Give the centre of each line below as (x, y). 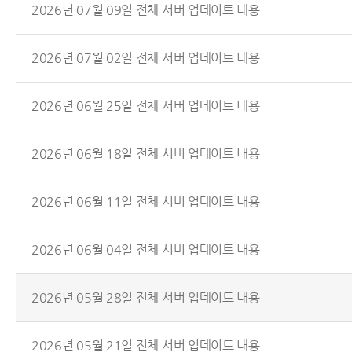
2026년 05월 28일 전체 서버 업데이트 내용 (146, 297)
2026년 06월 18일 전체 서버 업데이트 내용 (146, 153)
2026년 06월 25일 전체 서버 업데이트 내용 (146, 105)
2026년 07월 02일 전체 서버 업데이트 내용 (146, 57)
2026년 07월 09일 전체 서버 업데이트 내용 (146, 9)
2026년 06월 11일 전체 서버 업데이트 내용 (146, 201)
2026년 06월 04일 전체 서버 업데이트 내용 (146, 249)
